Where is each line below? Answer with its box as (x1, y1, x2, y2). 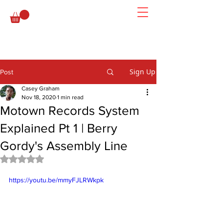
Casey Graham (22, 85, 60, 92)
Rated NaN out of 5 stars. (22, 154, 107, 163)
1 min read (57, 94, 84, 101)
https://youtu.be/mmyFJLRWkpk (9, 176, 104, 184)
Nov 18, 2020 (22, 94, 56, 101)
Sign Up (130, 67, 155, 76)
